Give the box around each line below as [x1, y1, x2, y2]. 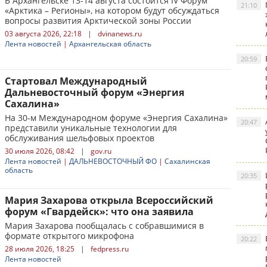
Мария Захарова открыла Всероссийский [5, 194, 213, 207]
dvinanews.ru [98, 29, 142, 39]
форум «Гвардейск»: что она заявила [5, 205, 194, 218]
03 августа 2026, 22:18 [5, 29, 82, 39]
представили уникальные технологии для [5, 122, 177, 133]
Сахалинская [164, 156, 210, 166]
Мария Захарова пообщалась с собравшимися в [5, 220, 204, 231]
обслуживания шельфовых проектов [5, 132, 154, 144]
